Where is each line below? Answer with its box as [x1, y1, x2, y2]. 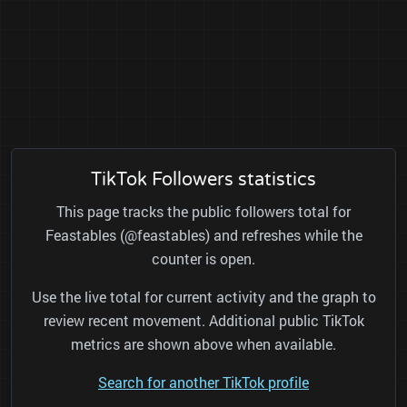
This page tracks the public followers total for [56, 202, 351, 222]
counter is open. [152, 249, 255, 269]
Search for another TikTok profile [98, 372, 309, 392]
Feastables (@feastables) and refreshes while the [45, 225, 362, 245]
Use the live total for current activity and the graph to [31, 287, 376, 307]
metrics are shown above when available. [71, 334, 336, 354]
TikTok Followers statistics [91, 169, 316, 192]
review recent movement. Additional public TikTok [43, 311, 364, 331]
